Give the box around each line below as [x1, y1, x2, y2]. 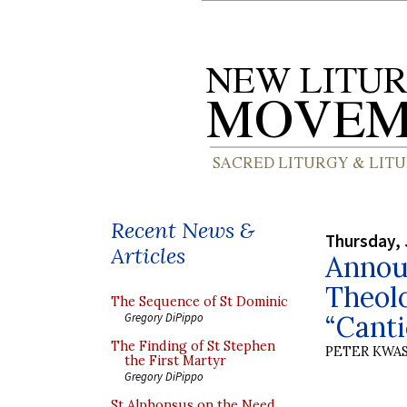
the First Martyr [124, 352, 226, 369]
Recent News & [111, 216, 254, 244]
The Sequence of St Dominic [111, 293, 288, 310]
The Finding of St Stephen [111, 338, 275, 354]
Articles [111, 242, 185, 270]
